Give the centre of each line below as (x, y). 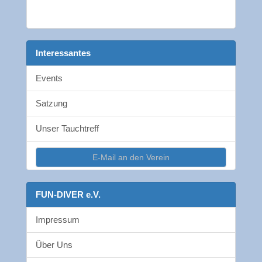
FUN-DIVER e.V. (68, 195)
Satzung (51, 104)
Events (49, 78)
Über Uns (54, 245)
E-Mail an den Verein (131, 158)
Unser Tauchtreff (67, 129)
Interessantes (63, 53)
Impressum (58, 220)
